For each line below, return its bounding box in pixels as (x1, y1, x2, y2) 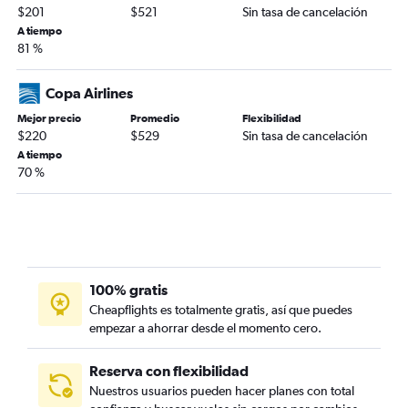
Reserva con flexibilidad (89, 362, 249, 380)
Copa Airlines (46, 85, 133, 102)
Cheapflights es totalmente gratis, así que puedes (89, 302, 352, 318)
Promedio (129, 112, 179, 126)
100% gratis (89, 281, 168, 299)
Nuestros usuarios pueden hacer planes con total (89, 383, 354, 399)
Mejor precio (17, 112, 81, 126)
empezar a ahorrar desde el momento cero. (89, 321, 321, 336)
